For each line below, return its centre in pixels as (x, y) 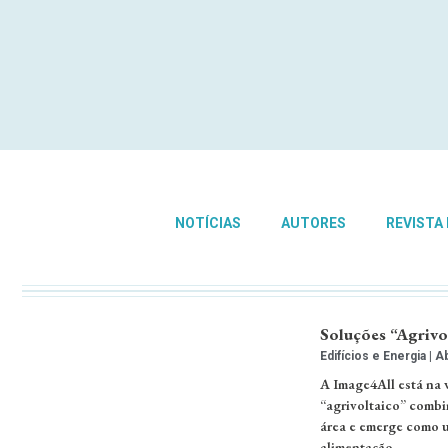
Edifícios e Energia (374, 356)
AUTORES (313, 223)
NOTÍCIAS (207, 223)
